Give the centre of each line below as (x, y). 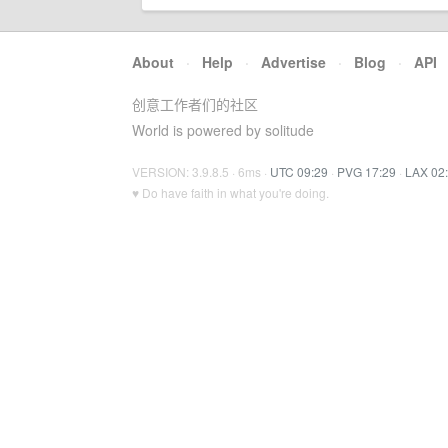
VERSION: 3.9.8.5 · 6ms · (201, 171)
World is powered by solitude (223, 130)
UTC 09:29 (299, 171)
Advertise (293, 62)
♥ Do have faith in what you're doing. (230, 192)
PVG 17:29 (366, 171)
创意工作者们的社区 (195, 104)
